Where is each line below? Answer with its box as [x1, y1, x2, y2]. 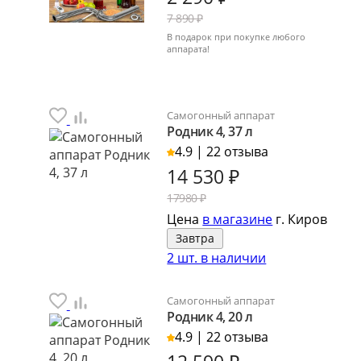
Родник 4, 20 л [167, 307, 253, 326]
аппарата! [167, 42, 210, 55]
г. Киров [272, 210, 328, 228]
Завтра [176, 230, 215, 246]
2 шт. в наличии [167, 248, 267, 267]
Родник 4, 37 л [167, 122, 253, 140]
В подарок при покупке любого [167, 30, 306, 43]
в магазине [202, 210, 273, 228]
